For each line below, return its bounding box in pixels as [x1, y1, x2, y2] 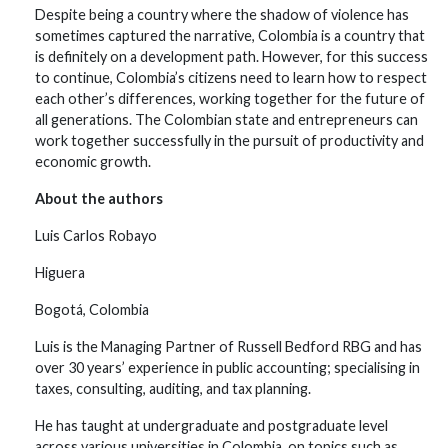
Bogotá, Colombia [35, 301, 149, 318]
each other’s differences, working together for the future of [35, 90, 425, 107]
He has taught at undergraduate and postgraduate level [35, 417, 388, 434]
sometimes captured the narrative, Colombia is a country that [35, 27, 425, 44]
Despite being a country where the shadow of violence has [35, 6, 409, 23]
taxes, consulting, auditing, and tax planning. [35, 380, 311, 397]
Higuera [35, 264, 85, 281]
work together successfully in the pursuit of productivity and [35, 132, 424, 149]
